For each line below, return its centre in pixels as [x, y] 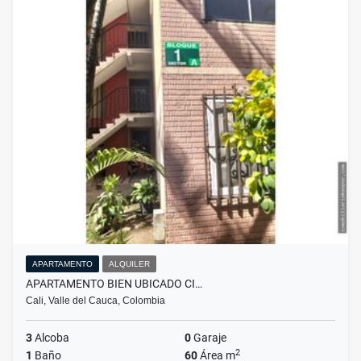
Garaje [209, 338]
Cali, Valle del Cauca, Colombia [95, 301]
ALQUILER [129, 264]
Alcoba [51, 338]
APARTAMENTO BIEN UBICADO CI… [114, 284]
